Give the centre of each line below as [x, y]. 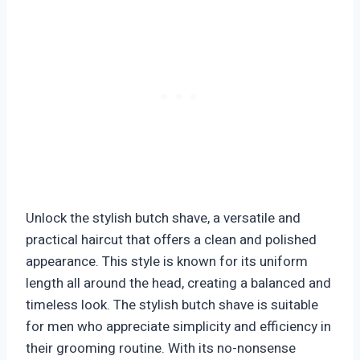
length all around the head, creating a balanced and [178, 284]
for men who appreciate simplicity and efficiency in [178, 327]
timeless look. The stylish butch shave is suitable [172, 305]
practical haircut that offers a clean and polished [171, 240]
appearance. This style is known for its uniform [167, 262]
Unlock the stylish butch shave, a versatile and [163, 219]
